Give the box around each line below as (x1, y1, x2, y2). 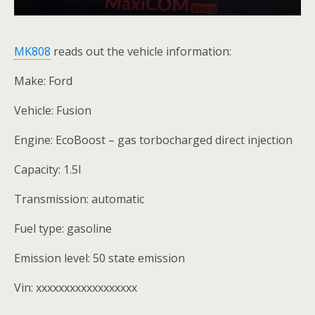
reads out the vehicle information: (51, 43, 231, 59)
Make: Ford (14, 72, 72, 89)
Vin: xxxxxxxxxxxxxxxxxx (14, 279, 137, 295)
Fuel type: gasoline (14, 220, 112, 236)
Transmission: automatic (14, 191, 144, 207)
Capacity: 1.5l (14, 161, 81, 177)
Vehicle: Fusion (14, 102, 91, 118)
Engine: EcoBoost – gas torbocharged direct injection (14, 131, 292, 148)
